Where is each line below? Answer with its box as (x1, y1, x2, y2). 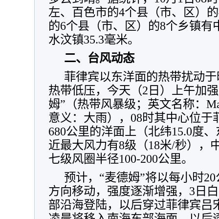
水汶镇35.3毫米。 (48, 33, 139, 46)
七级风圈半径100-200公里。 (48, 152, 193, 165)
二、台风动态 (64, 51, 134, 65)
